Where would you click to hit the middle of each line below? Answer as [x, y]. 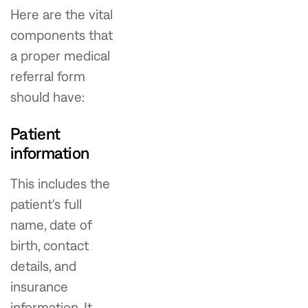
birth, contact [49, 245]
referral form [48, 76]
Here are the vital [62, 14]
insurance [39, 286]
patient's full [46, 204]
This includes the [60, 183]
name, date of [51, 224]
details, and [43, 266]
